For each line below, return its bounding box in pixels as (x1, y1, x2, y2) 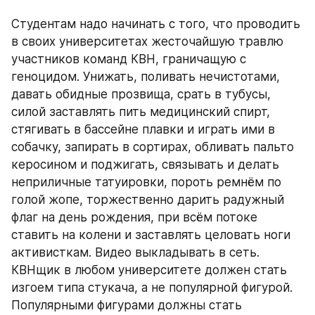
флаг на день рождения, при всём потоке (11, 210, 257, 225)
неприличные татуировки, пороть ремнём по (11, 175, 281, 190)
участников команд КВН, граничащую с (11, 52, 246, 67)
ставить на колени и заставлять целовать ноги (11, 228, 290, 243)
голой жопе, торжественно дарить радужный (11, 193, 284, 207)
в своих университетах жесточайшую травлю (11, 34, 283, 49)
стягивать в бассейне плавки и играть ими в (11, 122, 275, 137)
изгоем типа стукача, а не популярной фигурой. (11, 281, 292, 295)
